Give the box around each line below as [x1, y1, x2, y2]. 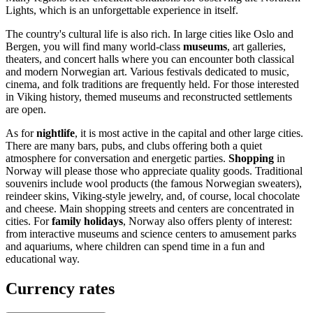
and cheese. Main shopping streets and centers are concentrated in [6, 202, 294, 214]
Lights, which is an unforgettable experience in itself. [6, 3, 238, 16]
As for [6, 126, 36, 139]
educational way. [6, 252, 80, 265]
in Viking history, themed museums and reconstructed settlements [6, 90, 292, 103]
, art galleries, [227, 40, 286, 52]
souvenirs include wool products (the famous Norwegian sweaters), [6, 177, 302, 189]
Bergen [6, 40, 38, 52]
